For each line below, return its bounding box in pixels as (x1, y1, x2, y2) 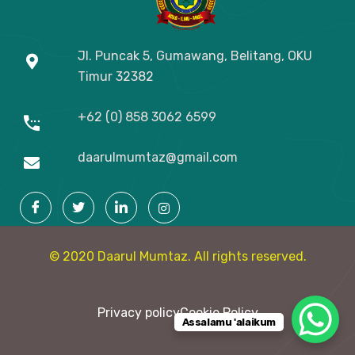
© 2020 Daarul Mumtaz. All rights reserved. (48, 249, 307, 265)
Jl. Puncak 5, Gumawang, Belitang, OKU (77, 48, 312, 64)
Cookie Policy (179, 305, 258, 321)
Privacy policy (97, 305, 180, 321)
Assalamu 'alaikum (181, 316, 276, 328)
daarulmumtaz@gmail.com (77, 150, 238, 166)
